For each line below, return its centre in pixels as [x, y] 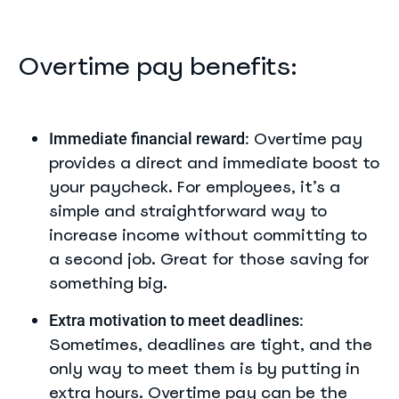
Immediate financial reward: [149, 138]
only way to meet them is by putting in [204, 368]
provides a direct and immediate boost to [214, 163]
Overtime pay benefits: [158, 66]
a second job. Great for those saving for [209, 259]
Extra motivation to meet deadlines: [176, 320]
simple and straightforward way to [188, 211]
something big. [108, 283]
